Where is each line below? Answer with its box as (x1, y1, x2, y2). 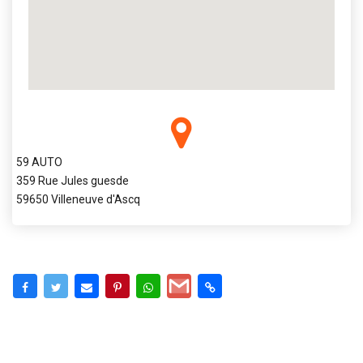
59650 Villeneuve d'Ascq (16, 192, 140, 206)
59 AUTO (16, 155, 62, 169)
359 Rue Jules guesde (16, 173, 129, 187)
